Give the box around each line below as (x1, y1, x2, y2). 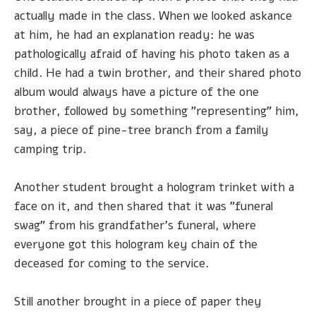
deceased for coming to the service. (14, 255, 209, 272)
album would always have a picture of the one (14, 83, 259, 100)
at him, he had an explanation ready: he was (14, 26, 255, 43)
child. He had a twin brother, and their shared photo (14, 64, 301, 81)
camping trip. (14, 140, 86, 157)
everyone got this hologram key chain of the (14, 236, 257, 253)
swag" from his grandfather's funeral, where (14, 217, 256, 234)
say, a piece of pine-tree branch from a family (14, 121, 269, 138)
